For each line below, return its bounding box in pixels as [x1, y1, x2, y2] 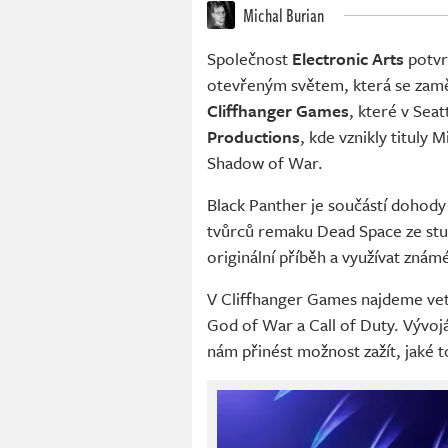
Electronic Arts [292, 46, 404, 72]
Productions [207, 124, 300, 150]
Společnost [207, 46, 292, 72]
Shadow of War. [207, 150, 323, 176]
